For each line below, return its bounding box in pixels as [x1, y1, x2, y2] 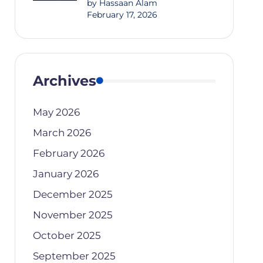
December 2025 [32, 188, 113, 200]
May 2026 [32, 106, 80, 118]
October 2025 [32, 230, 101, 241]
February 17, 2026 [86, 10, 157, 19]
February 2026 [32, 147, 104, 159]
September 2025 [32, 250, 116, 262]
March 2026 [32, 127, 91, 139]
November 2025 [32, 209, 113, 221]
